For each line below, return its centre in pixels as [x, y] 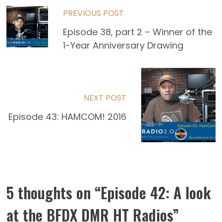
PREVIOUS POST [94, 13]
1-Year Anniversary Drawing [123, 45]
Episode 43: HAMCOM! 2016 [67, 117]
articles [29, 54]
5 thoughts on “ [54, 193]
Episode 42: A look [156, 193]
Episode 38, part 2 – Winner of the [138, 32]
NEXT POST [105, 98]
